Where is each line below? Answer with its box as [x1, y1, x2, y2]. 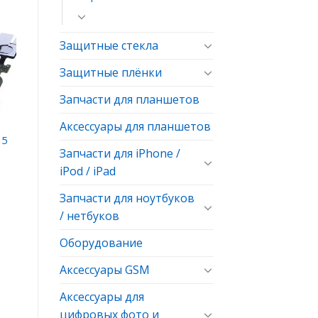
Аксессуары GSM [59, 261, 150, 278]
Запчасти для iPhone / [59, 145, 180, 161]
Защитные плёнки [59, 64, 162, 80]
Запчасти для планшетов [59, 91, 199, 107]
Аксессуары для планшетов [59, 118, 211, 134]
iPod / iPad [59, 163, 116, 179]
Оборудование [59, 234, 143, 251]
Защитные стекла [59, 37, 158, 53]
